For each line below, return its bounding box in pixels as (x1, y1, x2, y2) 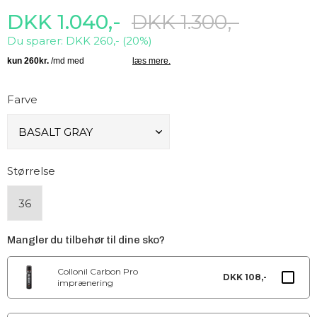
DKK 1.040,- (7, 10, 121, 34)
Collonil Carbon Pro (57, 266, 138, 277)
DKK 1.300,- (132, 10, 239, 34)
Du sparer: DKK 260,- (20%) (7, 34, 152, 47)
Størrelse (7, 164, 55, 178)
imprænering (57, 277, 113, 288)
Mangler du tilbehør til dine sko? (7, 234, 165, 246)
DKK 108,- (223, 272, 267, 282)
